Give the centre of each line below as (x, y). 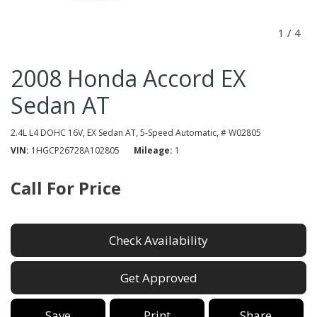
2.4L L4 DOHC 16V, (48, 132)
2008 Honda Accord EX (128, 78)
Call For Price (66, 188)
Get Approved (158, 277)
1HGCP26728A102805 (75, 150)
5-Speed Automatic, (179, 132)
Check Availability (158, 240)
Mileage (152, 150)
